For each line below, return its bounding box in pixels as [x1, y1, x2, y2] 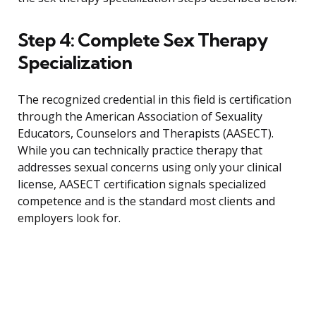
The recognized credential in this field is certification [18, 92, 291, 108]
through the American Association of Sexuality [18, 109, 262, 125]
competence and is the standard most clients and [18, 193, 275, 209]
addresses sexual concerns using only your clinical [18, 159, 281, 176]
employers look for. [18, 210, 121, 226]
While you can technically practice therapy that [18, 142, 262, 159]
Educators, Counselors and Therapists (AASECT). [18, 126, 274, 142]
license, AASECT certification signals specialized [18, 176, 266, 193]
